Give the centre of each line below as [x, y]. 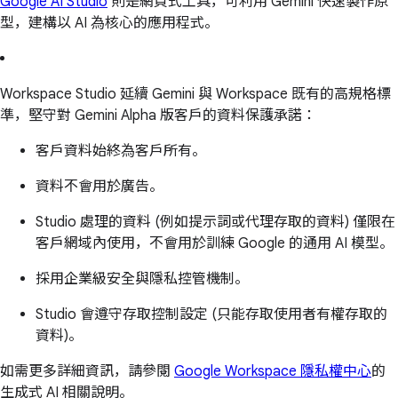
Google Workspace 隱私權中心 [273, 371]
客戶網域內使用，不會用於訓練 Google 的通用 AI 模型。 [215, 243]
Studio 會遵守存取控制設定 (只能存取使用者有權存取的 [211, 314]
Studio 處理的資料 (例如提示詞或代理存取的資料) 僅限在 [215, 222]
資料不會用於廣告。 [99, 186]
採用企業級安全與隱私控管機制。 [142, 279]
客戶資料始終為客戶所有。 [121, 151]
